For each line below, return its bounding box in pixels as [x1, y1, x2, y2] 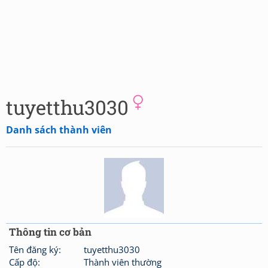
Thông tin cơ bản [9, 225, 92, 239]
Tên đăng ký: [9, 243, 61, 255]
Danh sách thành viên [6, 123, 112, 136]
